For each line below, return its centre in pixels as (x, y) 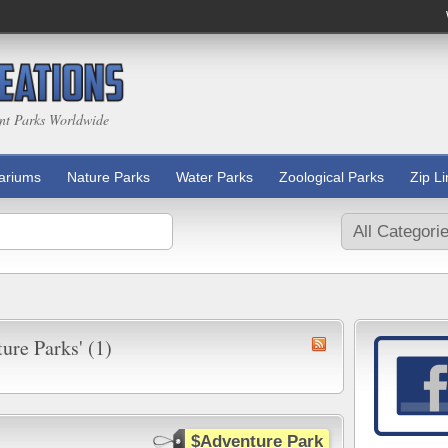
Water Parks (214, 177)
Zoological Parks (331, 177)
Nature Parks (108, 177)
